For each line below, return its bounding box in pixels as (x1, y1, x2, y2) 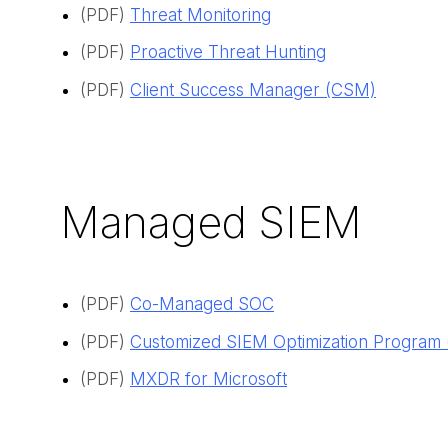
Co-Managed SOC (130, 294, 274, 315)
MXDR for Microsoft (130, 369, 287, 390)
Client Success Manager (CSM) (130, 79, 376, 100)
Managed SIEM (60, 195, 362, 250)
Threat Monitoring (130, 4, 271, 25)
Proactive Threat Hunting (130, 42, 326, 63)
